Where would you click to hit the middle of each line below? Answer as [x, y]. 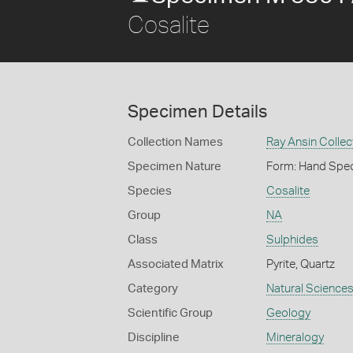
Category [153, 289]
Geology [288, 313]
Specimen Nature [175, 167]
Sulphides [292, 240]
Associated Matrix [176, 264]
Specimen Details [197, 112]
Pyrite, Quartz [300, 264]
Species [150, 191]
